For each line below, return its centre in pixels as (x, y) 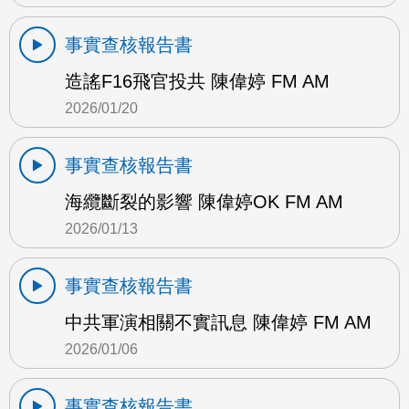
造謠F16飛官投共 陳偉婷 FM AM (197, 81)
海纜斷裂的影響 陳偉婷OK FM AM (204, 201)
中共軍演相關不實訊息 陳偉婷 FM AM (218, 322)
